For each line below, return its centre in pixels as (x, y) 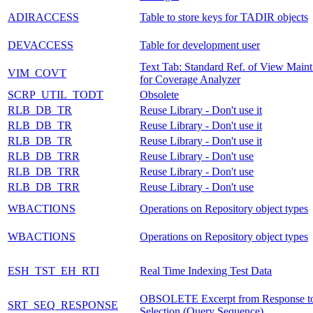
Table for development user (200, 45)
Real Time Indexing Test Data (206, 270)
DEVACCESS (41, 45)
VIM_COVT (37, 73)
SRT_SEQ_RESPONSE (63, 305)
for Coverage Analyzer (190, 79)
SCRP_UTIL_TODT (56, 94)
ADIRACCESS (43, 17)
